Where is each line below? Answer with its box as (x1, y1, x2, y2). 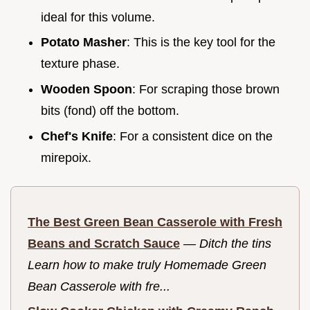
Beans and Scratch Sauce (28, 236, 180, 250)
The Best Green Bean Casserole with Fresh (28, 215, 282, 229)
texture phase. (41, 57, 120, 71)
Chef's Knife (41, 129, 113, 143)
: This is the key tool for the (127, 35, 275, 50)
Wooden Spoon (41, 82, 132, 97)
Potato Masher (41, 35, 127, 50)
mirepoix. (41, 150, 91, 165)
